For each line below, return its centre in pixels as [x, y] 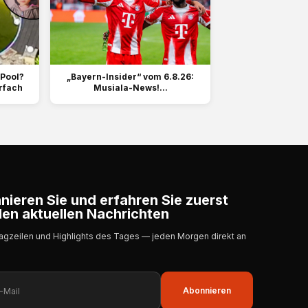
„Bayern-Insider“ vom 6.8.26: [130, 77]
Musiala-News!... [130, 88]
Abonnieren [207, 291]
